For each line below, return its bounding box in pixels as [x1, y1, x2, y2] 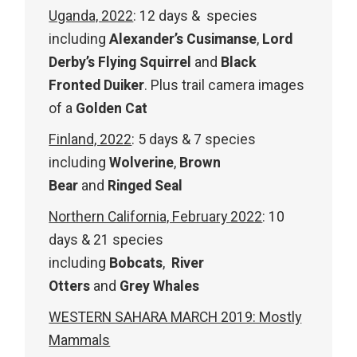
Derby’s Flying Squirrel [49, 52, 192, 73]
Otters [49, 276, 91, 296]
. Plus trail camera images [144, 75, 305, 96]
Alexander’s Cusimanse [109, 29, 257, 49]
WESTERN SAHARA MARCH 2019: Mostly [49, 307, 302, 328]
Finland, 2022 [49, 129, 132, 150]
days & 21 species [49, 229, 164, 250]
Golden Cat [76, 98, 148, 119]
